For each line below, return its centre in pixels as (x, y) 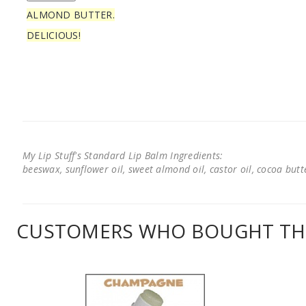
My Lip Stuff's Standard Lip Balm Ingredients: (123, 155)
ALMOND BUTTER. (71, 15)
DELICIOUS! (54, 35)
